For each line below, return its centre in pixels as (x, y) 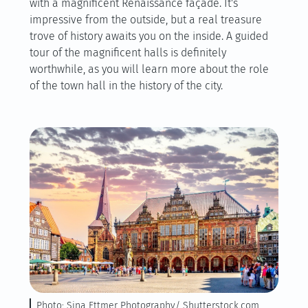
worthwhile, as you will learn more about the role (149, 69)
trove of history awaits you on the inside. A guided (148, 36)
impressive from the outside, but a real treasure (145, 20)
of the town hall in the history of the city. (126, 86)
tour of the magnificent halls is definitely (128, 53)
